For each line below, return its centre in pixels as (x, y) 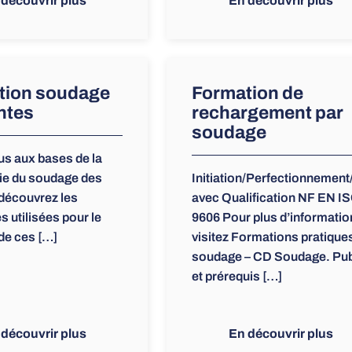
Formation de (247, 93)
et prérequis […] (236, 277)
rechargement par (267, 113)
